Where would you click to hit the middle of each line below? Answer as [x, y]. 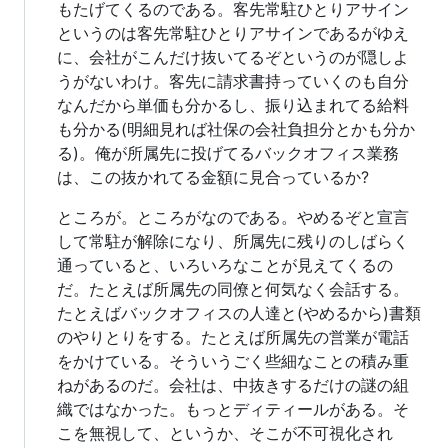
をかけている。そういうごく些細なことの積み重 [233, 361]
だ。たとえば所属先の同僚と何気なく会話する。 [233, 289]
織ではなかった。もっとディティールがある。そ [233, 409]
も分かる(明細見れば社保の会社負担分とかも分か [236, 129]
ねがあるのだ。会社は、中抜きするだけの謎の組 [233, 385]
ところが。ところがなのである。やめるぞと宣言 [233, 217]
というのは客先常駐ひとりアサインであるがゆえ [233, 33]
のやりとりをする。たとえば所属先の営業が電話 [233, 337]
